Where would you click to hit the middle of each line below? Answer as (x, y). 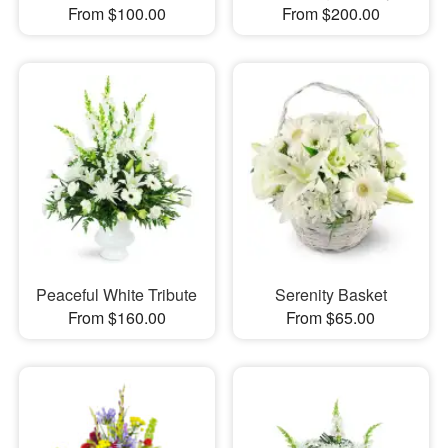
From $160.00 (116, 317)
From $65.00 (331, 317)
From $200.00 (330, 14)
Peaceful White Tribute (117, 294)
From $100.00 (116, 14)
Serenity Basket (330, 294)
